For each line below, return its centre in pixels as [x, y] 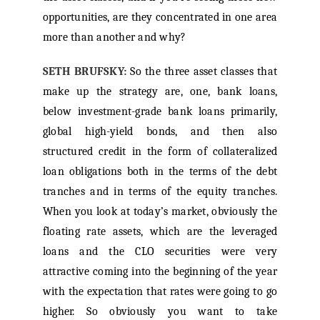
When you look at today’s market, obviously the [160, 212]
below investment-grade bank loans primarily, [160, 112]
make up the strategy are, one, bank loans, [160, 92]
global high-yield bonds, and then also [160, 132]
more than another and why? [114, 37]
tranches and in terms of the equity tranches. [160, 192]
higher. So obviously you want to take [160, 312]
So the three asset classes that [202, 72]
